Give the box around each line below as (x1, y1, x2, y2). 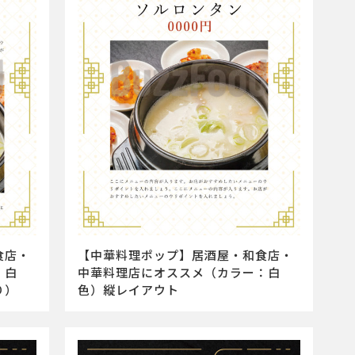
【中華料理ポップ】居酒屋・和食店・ (78, 246, 294, 263)
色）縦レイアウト (78, 281, 180, 298)
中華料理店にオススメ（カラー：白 (78, 263, 281, 281)
